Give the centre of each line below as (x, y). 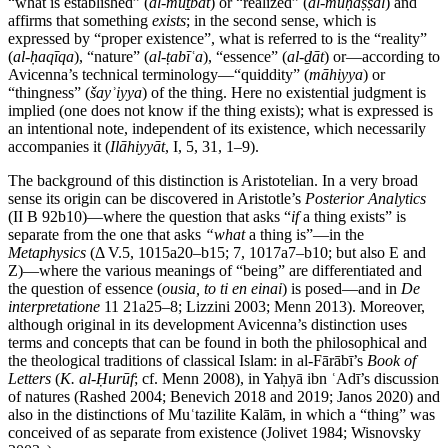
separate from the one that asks (106, 235)
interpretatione (54, 307)
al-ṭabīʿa (176, 57)
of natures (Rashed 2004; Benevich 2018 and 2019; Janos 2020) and (224, 397)
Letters (29, 379)
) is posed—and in (341, 289)
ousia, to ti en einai (222, 289)
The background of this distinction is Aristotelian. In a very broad (213, 181)
